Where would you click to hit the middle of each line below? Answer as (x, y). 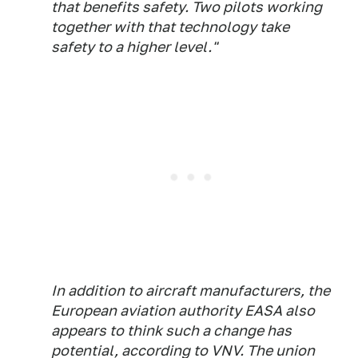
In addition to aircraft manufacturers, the (191, 291)
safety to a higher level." (134, 47)
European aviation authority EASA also (183, 311)
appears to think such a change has (171, 331)
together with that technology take (170, 27)
